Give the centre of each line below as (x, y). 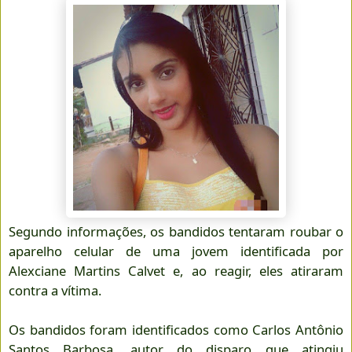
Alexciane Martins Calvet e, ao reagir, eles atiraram (176, 270)
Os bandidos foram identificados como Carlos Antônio (176, 329)
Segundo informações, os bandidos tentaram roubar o (176, 231)
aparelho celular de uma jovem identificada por (176, 251)
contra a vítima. (55, 290)
